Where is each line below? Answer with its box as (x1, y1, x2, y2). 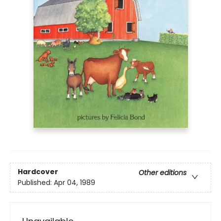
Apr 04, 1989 (54, 178, 95, 188)
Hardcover (18, 167, 58, 177)
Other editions (139, 168, 186, 178)
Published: (18, 178, 54, 188)
